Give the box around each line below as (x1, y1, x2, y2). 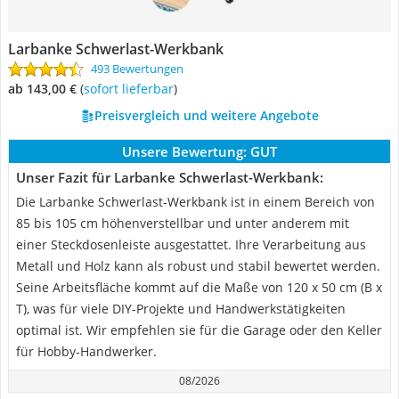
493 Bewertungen (91, 61, 183, 77)
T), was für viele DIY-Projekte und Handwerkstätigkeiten (16, 300, 346, 317)
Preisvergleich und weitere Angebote (94, 107, 319, 124)
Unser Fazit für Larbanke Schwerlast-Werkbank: (16, 168, 323, 186)
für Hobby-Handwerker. (16, 343, 157, 360)
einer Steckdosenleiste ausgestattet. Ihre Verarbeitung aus (16, 236, 366, 253)
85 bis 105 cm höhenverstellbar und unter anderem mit (16, 215, 349, 232)
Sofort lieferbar (90, 80, 174, 97)
